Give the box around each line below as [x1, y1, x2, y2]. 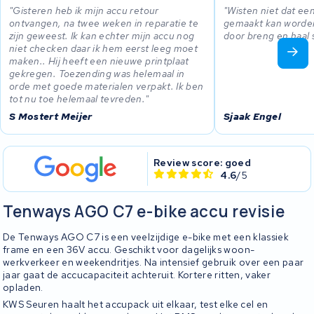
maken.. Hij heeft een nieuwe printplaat [9, 55, 189, 68]
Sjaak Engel [224, 110, 281, 123]
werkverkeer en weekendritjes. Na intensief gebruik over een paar [3, 255, 304, 268]
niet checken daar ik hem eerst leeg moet [9, 42, 198, 55]
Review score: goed [153, 156, 252, 170]
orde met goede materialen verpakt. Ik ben [9, 80, 204, 93]
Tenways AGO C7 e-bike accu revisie [3, 200, 285, 223]
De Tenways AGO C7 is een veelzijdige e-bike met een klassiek [3, 230, 289, 243]
